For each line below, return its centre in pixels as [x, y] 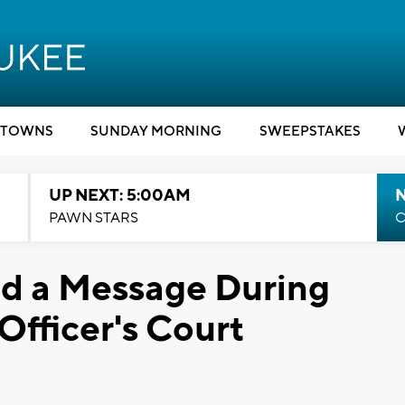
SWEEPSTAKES [310, 132]
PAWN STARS [93, 218]
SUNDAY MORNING [156, 132]
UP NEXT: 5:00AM [119, 196]
